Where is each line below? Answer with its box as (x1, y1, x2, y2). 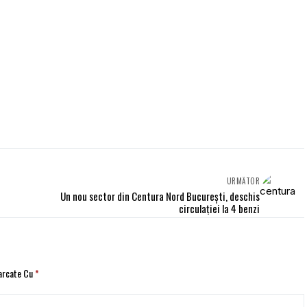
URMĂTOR (226, 175, 260, 186)
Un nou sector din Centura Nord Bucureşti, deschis (60, 188, 260, 204)
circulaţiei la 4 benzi (179, 200, 260, 216)
